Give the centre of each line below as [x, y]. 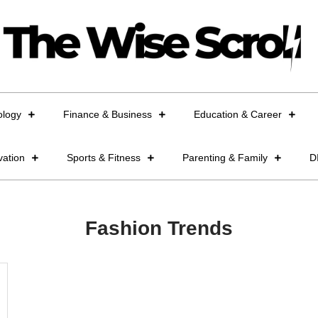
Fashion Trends [159, 228]
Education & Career [238, 114]
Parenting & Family [225, 157]
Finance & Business [108, 114]
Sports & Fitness [103, 157]
